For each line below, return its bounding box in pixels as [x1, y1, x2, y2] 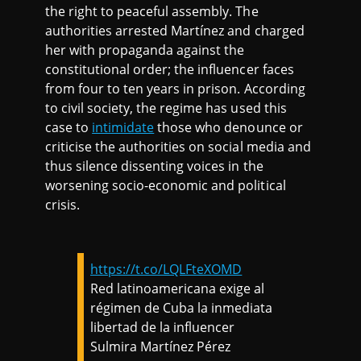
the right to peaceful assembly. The [45, 2, 259, 20]
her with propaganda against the [45, 40, 245, 59]
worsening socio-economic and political [45, 176, 286, 194]
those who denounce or [154, 118, 303, 136]
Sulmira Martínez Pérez [90, 337, 231, 355]
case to [45, 118, 93, 136]
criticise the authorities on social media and [45, 137, 311, 156]
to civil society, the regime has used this [45, 98, 287, 117]
